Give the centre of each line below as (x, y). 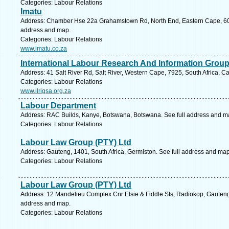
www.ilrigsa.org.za (46, 91)
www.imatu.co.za (44, 49)
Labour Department (58, 106)
